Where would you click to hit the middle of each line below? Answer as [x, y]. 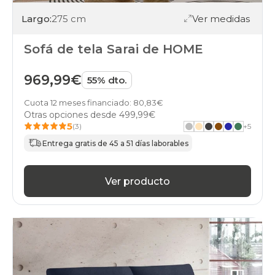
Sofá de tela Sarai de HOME [114, 49]
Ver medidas [221, 18]
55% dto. [107, 80]
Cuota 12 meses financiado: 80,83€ [94, 103]
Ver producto [137, 181]
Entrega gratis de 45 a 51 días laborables [115, 143]
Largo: [37, 18]
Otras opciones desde [72, 115]
